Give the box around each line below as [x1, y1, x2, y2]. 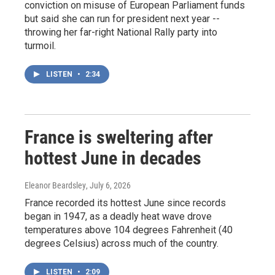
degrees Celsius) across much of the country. [25, 237, 219, 249]
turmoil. [25, 39, 56, 52]
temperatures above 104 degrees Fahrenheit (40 [25, 223, 233, 236]
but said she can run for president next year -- [25, 12, 220, 25]
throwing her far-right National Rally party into [25, 26, 217, 38]
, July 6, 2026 [86, 180, 131, 190]
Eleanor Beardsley [25, 180, 86, 190]
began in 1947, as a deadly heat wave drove [25, 210, 212, 222]
